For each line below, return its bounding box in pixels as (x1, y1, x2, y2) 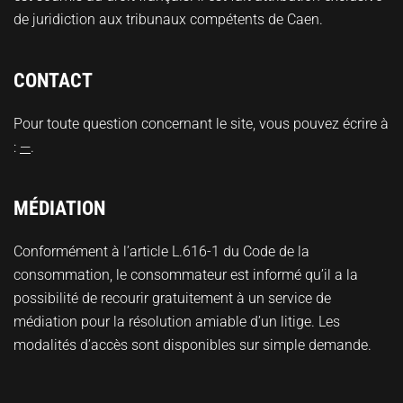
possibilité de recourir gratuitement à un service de (13, 289, 331, 307)
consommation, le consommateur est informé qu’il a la (13, 265, 358, 283)
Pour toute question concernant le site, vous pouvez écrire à (13, 114, 389, 132)
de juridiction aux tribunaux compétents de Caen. (13, 10, 323, 28)
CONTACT (13, 68, 93, 92)
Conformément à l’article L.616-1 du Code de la (13, 242, 309, 260)
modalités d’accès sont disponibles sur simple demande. (13, 336, 372, 354)
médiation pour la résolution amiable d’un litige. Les (13, 312, 340, 330)
